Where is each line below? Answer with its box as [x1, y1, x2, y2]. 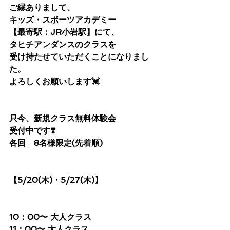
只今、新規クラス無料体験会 [9, 113, 116, 123]
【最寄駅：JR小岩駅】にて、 [9, 27, 119, 37]
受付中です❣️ [9, 125, 55, 136]
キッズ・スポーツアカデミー [9, 14, 116, 25]
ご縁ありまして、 [9, 2, 75, 12]
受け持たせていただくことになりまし [9, 51, 149, 62]
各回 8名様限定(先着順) [9, 138, 103, 148]
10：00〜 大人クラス [9, 212, 91, 222]
